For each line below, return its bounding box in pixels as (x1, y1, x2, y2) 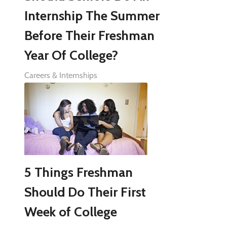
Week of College (24, 203, 117, 220)
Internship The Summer (24, 7, 160, 24)
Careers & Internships (24, 70, 97, 80)
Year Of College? (24, 47, 118, 63)
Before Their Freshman (24, 27, 155, 44)
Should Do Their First (24, 183, 146, 200)
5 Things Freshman (24, 164, 133, 180)
